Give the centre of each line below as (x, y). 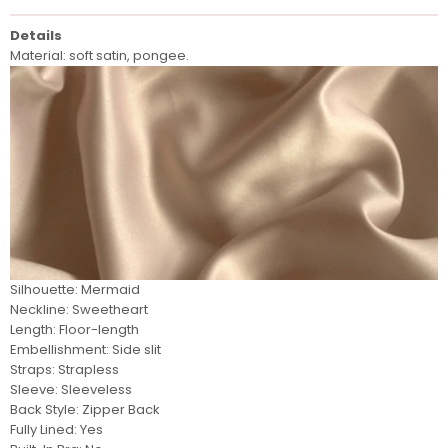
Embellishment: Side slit (85, 349)
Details (36, 35)
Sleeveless (96, 389)
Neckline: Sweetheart (79, 309)
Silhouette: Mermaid (75, 289)
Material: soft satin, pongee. (99, 55)
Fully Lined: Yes (56, 429)
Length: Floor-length (74, 329)
